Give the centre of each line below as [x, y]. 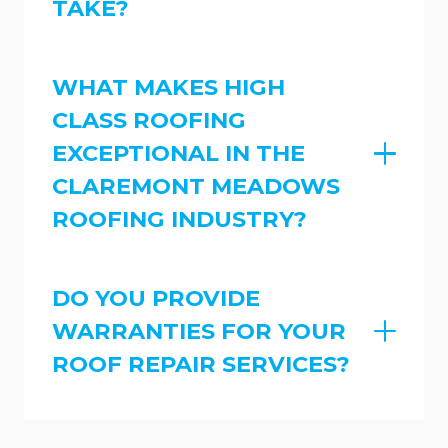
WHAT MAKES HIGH [168, 86]
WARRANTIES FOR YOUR [199, 330]
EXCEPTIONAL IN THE [178, 152]
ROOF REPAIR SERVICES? [201, 363]
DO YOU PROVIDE [156, 297]
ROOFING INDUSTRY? [179, 218]
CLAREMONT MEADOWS [196, 185]
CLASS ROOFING [149, 119]
